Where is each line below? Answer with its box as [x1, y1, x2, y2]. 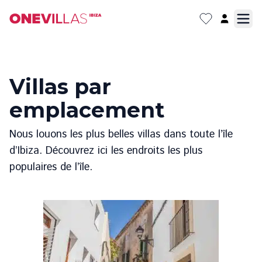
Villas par [9, 74, 111, 99]
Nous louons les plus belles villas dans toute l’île [9, 127, 233, 142]
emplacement [9, 97, 164, 123]
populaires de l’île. [9, 160, 92, 175]
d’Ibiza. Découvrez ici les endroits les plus [9, 143, 202, 158]
